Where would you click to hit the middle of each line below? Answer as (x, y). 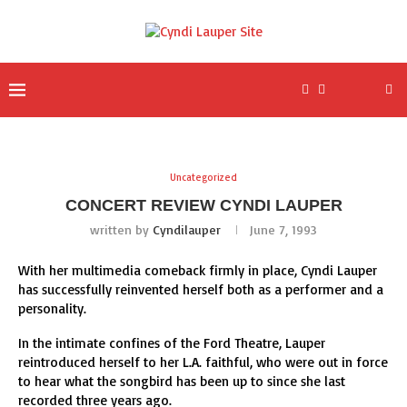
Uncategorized (203, 177)
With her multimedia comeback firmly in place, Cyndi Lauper (198, 270)
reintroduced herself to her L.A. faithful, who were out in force (203, 362)
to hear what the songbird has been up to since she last (182, 381)
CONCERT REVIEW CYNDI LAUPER (203, 205)
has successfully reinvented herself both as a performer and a (201, 289)
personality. (52, 308)
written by (121, 229)
